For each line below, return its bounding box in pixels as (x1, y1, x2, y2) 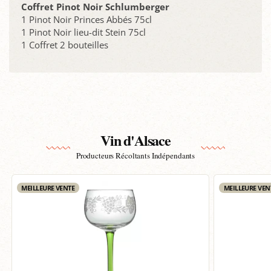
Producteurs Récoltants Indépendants (76, 150, 195, 162)
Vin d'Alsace (100, 129, 171, 151)
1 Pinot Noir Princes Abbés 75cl (21, 13, 152, 26)
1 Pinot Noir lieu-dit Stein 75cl (21, 26, 146, 39)
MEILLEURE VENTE (21, 183, 75, 192)
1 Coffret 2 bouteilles (21, 39, 108, 51)
